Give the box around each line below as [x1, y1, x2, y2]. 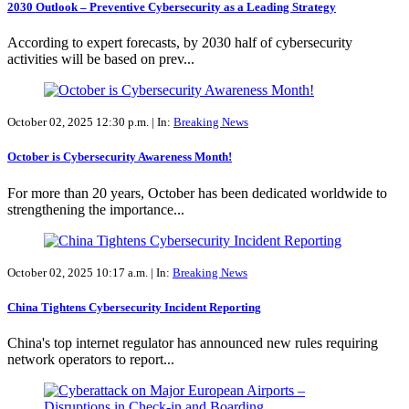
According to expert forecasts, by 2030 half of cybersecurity [7, 35, 352, 51]
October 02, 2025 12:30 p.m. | [7, 115, 157, 130]
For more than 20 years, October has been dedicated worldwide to [7, 184, 387, 201]
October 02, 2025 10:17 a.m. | [7, 265, 156, 279]
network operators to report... [7, 351, 174, 367]
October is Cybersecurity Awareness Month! [7, 150, 232, 164]
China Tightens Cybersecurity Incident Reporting [7, 299, 261, 314]
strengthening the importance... [7, 201, 184, 217]
